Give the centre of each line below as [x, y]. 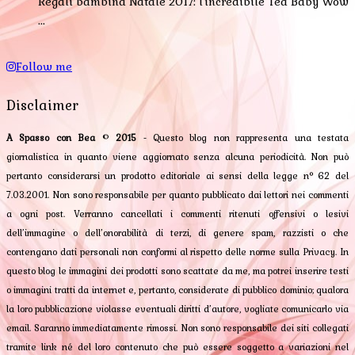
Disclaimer [42, 106]
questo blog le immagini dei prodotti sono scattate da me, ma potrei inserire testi [177, 271]
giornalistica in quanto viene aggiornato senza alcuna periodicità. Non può [177, 157]
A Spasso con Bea [51, 138]
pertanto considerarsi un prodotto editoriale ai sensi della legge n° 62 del [177, 176]
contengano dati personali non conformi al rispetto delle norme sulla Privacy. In [177, 252]
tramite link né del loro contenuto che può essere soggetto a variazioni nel [177, 347]
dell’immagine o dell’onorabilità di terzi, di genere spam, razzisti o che [177, 233]
